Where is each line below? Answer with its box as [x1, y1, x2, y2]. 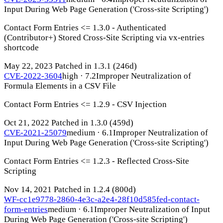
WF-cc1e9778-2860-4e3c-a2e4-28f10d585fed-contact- [4, 194, 200, 204]
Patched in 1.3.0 [49, 117, 110, 127]
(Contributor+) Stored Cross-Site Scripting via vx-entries [4, 32, 205, 42]
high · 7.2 [62, 71, 96, 81]
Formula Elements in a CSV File [4, 81, 116, 91]
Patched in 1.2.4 [52, 184, 112, 194]
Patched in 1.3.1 [53, 61, 113, 71]
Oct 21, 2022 [4, 117, 49, 127]
